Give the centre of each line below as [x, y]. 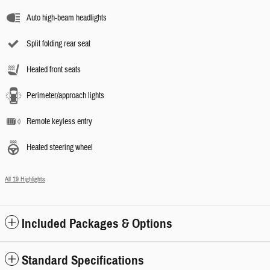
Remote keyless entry [59, 122]
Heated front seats [54, 70]
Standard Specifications [83, 260]
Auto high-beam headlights [67, 18]
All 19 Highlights [25, 179]
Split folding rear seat [58, 44]
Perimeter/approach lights [65, 96]
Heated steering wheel [60, 148]
